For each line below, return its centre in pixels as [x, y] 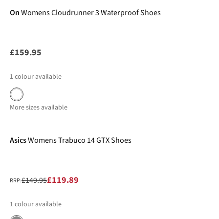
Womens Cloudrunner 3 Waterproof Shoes [91, 13]
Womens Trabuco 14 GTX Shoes [80, 140]
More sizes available [39, 108]
